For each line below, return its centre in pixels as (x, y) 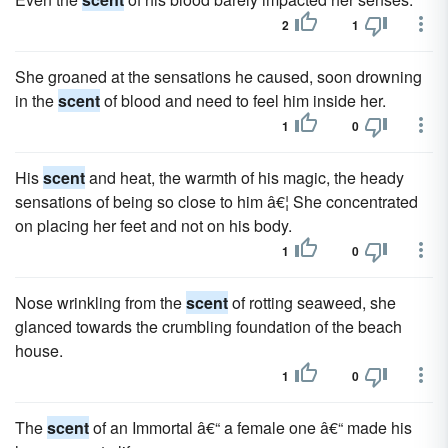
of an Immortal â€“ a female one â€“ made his (250, 427)
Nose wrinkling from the (100, 302)
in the (36, 100)
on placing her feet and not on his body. (153, 225)
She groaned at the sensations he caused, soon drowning (218, 76)
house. (39, 350)
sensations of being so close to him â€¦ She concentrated (216, 201)
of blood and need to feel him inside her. (243, 100)
